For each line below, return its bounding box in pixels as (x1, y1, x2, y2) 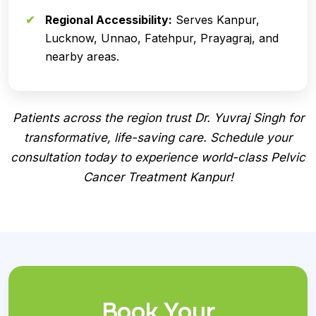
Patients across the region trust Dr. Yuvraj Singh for (12, 110, 304, 125)
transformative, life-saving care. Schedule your (24, 130, 292, 145)
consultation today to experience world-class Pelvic (11, 150, 305, 164)
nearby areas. (45, 49, 119, 63)
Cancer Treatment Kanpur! (83, 169, 233, 184)
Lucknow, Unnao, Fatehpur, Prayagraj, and (45, 30, 279, 45)
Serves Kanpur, (172, 12, 260, 27)
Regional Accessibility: (45, 12, 172, 27)
